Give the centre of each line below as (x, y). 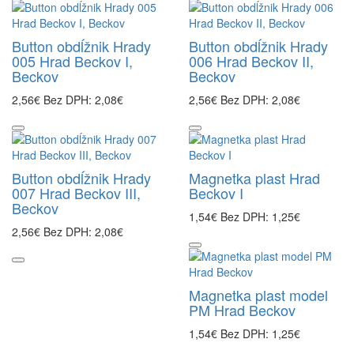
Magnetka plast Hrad (254, 178)
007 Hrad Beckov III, (76, 193)
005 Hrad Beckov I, (72, 61)
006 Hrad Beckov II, (251, 61)
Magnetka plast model (258, 295)
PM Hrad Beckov (242, 310)
